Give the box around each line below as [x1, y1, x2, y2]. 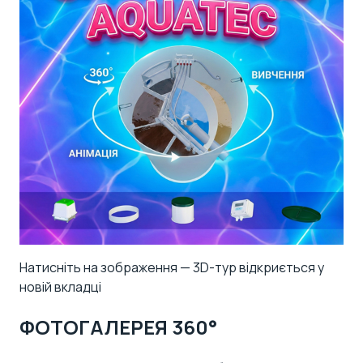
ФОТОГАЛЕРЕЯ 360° [19, 314, 217, 341]
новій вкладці [19, 277, 101, 296]
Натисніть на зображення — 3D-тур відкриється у [19, 258, 324, 276]
